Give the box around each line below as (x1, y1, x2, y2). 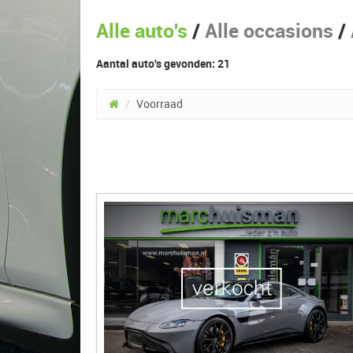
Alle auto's (96, 17, 188, 43)
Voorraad (136, 96, 183, 111)
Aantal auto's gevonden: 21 (96, 56, 230, 71)
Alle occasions (205, 17, 333, 43)
